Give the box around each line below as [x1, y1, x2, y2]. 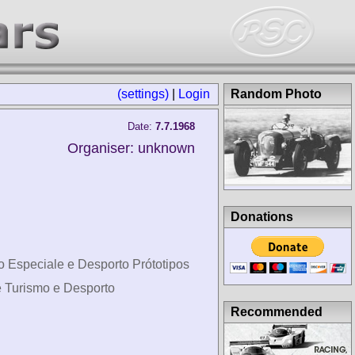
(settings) [117, 87, 169, 101]
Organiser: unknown [67, 140, 195, 156]
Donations [231, 209, 293, 223]
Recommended [231, 304, 323, 319]
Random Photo [231, 87, 322, 101]
